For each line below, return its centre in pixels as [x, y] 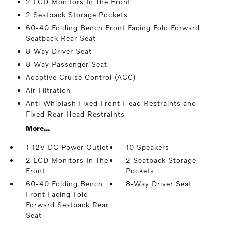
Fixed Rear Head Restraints [75, 114]
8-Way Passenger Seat [66, 64]
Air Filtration [48, 90]
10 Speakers [148, 147]
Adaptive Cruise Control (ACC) [80, 77]
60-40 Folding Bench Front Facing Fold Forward [113, 27]
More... [37, 128]
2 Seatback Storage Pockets [76, 14]
